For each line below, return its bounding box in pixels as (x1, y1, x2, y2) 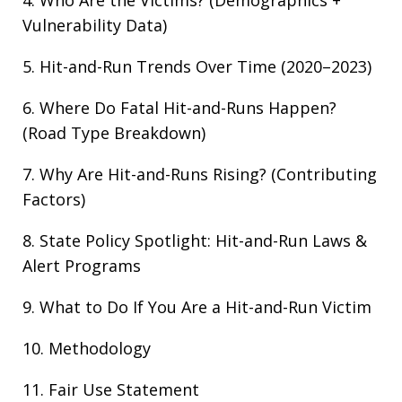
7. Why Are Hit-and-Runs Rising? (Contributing (22, 163, 377, 185)
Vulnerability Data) (22, 14, 167, 36)
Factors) (22, 188, 85, 210)
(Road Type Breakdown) (22, 122, 205, 144)
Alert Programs (22, 255, 141, 276)
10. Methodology (22, 337, 151, 359)
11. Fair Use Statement (22, 379, 199, 400)
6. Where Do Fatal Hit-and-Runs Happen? (22, 97, 336, 118)
